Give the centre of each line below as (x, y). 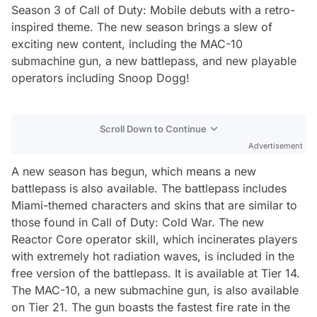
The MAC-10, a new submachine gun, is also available (155, 290)
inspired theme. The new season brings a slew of (142, 27)
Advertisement (276, 145)
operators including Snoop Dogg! (100, 77)
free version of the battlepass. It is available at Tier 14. (156, 273)
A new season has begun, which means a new (134, 171)
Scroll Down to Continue (153, 128)
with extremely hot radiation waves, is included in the (153, 256)
